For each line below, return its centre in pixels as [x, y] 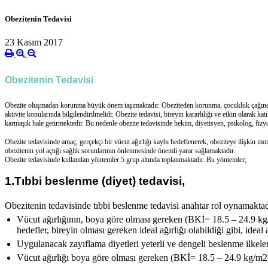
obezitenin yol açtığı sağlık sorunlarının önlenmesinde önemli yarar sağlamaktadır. [121, 151]
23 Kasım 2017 [34, 42]
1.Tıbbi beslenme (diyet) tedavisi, [95, 181]
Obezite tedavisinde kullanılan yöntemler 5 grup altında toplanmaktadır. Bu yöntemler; [126, 160]
